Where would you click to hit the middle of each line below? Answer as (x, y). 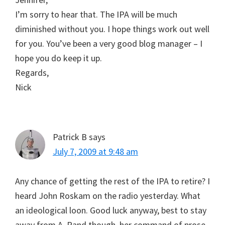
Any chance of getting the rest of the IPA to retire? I (113, 181)
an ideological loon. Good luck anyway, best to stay (111, 210)
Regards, (32, 72)
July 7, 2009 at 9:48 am (95, 151)
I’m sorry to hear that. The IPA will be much (96, 14)
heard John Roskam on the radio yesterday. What (108, 195)
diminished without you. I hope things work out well (112, 29)
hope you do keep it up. (59, 58)
